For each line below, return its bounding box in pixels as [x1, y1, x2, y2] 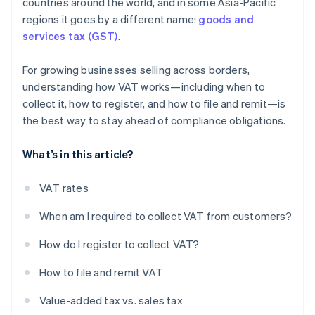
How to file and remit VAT [39, 265, 163, 280]
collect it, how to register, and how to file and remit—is [22, 96, 286, 111]
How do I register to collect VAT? [39, 237, 200, 252]
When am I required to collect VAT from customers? [39, 209, 292, 224]
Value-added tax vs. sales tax [39, 293, 183, 308]
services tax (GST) [22, 29, 118, 44]
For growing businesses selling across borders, [22, 63, 250, 77]
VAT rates [39, 181, 89, 195]
